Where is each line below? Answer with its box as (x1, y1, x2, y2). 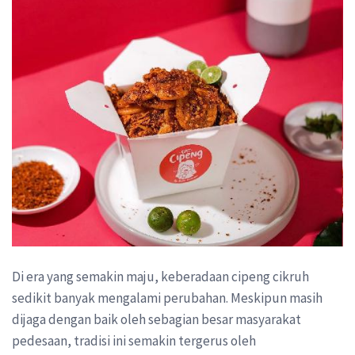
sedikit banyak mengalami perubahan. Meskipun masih (12, 289, 323, 307)
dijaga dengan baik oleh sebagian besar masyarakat (12, 311, 301, 329)
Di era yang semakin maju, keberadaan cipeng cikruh (12, 268, 309, 286)
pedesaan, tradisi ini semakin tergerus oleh (12, 332, 256, 350)
